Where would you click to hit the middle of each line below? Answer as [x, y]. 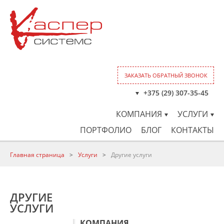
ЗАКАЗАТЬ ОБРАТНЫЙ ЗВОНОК [166, 75]
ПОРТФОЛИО [106, 130]
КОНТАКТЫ [192, 130]
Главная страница [37, 155]
